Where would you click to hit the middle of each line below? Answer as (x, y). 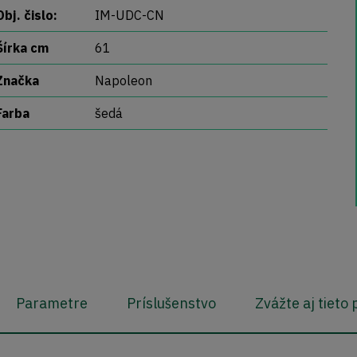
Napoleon (123, 80)
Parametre (52, 304)
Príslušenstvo (171, 304)
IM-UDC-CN (129, 15)
